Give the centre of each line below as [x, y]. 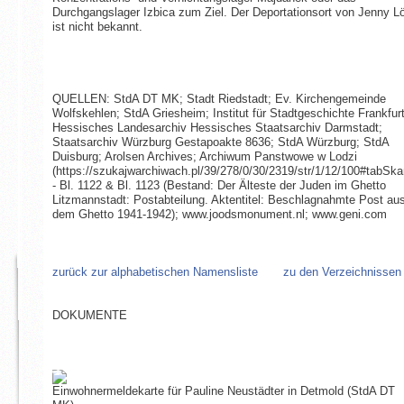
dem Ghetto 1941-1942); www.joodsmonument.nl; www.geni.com [219, 215]
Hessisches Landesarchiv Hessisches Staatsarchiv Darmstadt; [217, 128]
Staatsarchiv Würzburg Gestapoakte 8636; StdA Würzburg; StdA [220, 142]
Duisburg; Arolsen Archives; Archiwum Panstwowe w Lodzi [204, 157]
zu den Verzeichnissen [342, 272]
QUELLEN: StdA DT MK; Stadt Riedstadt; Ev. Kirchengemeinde [219, 99]
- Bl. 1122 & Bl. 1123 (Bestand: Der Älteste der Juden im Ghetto [219, 186]
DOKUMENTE [89, 316]
